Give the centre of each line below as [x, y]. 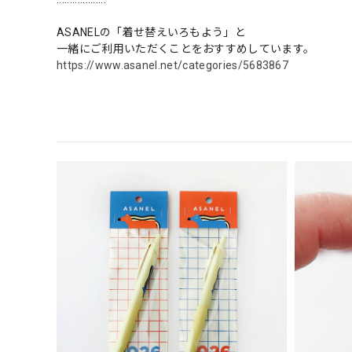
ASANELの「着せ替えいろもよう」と [152, 32]
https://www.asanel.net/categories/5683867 [173, 65]
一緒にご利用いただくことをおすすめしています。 [186, 48]
